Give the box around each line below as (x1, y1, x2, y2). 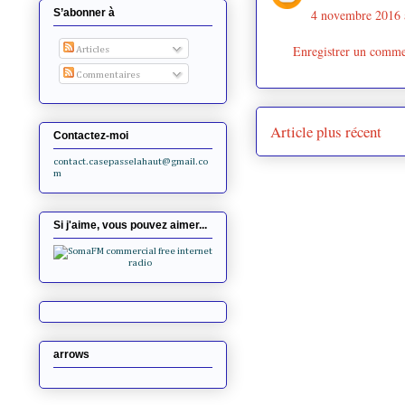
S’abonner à (53, 6, 115, 20)
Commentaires (73, 70, 140, 80)
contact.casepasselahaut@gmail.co (53, 156, 208, 167)
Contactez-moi (53, 129, 128, 143)
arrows (53, 348, 89, 362)
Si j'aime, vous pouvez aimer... (53, 219, 207, 232)
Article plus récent (270, 120, 381, 142)
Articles (73, 43, 109, 54)
